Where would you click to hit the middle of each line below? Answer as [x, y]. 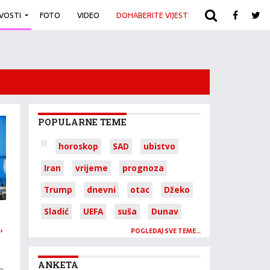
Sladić [56, 211]
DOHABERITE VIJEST [152, 15]
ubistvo [159, 146]
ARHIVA [218, 15]
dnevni [101, 190]
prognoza [143, 168]
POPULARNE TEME [82, 122]
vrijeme [92, 168]
